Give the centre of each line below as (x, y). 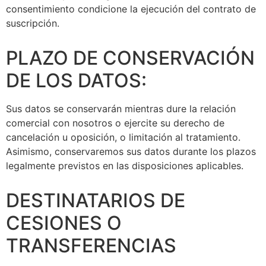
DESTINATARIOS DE (96, 200)
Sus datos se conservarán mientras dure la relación (121, 108)
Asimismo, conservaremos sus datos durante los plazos (131, 151)
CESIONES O (64, 223)
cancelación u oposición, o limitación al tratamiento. (123, 137)
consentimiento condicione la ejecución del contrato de (131, 9)
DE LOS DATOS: (76, 80)
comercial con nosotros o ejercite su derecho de (115, 123)
